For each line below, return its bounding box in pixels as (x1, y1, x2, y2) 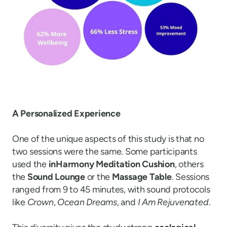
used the (12, 158, 49, 170)
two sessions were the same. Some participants (12, 145, 197, 157)
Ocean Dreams (57, 196, 117, 208)
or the (85, 171, 112, 182)
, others (174, 158, 204, 170)
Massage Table (112, 171, 172, 182)
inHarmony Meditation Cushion (48, 158, 175, 170)
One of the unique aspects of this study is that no (12, 133, 204, 144)
